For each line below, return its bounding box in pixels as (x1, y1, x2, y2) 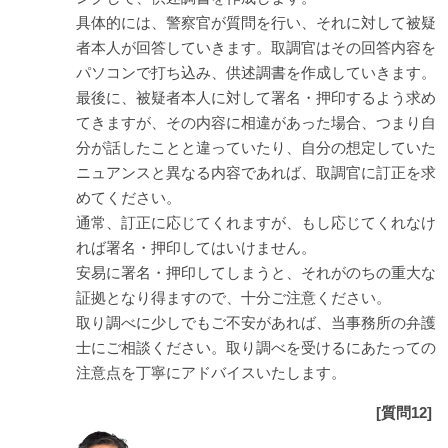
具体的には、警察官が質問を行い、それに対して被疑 (76, 13, 437, 31)
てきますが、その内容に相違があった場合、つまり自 (76, 113, 437, 131)
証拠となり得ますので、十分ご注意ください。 (76, 288, 392, 306)
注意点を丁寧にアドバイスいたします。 (76, 363, 347, 381)
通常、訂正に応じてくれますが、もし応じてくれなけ (76, 213, 437, 231)
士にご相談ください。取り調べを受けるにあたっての (76, 338, 437, 356)
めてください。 (76, 188, 182, 206)
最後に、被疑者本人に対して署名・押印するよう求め (76, 88, 437, 106)
